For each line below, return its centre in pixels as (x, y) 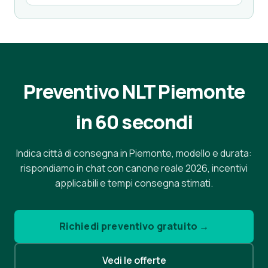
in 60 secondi (134, 122)
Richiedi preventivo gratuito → (134, 226)
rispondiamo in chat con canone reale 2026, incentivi (134, 168)
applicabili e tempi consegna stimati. (134, 183)
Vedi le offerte (134, 260)
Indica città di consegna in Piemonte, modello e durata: (134, 153)
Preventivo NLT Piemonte (134, 92)
